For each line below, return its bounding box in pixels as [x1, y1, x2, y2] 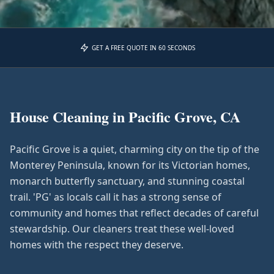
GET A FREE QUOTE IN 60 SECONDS [91, 43, 195, 52]
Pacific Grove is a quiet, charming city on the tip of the [10, 143, 259, 156]
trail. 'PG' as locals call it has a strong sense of [10, 190, 221, 204]
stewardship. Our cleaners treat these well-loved [10, 222, 234, 235]
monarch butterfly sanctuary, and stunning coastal [10, 174, 245, 188]
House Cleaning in [10, 106, 128, 127]
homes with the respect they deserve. [10, 238, 183, 251]
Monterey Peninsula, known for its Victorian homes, [10, 158, 250, 172]
